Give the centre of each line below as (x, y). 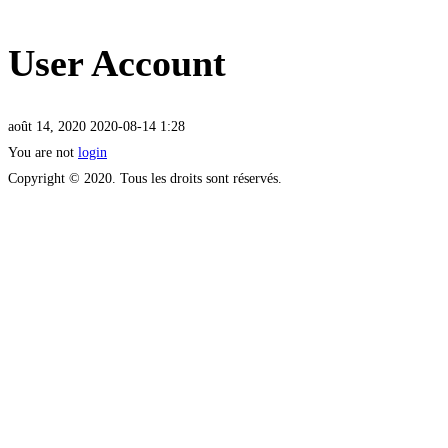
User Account (117, 63)
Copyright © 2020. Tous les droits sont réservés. (145, 178)
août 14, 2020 (47, 126)
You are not (43, 152)
